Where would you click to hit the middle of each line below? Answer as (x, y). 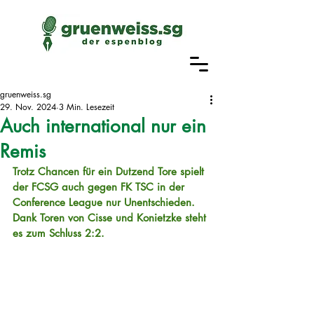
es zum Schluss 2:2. (59, 233)
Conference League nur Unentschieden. (105, 202)
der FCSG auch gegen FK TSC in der (100, 187)
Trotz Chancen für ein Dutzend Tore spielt (110, 171)
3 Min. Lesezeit (87, 107)
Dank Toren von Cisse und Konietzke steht (111, 218)
